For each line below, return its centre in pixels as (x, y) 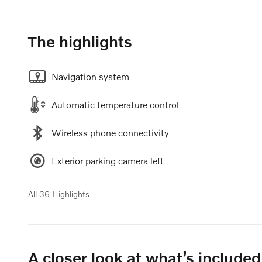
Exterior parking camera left (108, 160)
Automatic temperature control (115, 104)
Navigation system (90, 76)
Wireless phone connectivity (110, 132)
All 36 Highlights (59, 194)
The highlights (80, 41)
